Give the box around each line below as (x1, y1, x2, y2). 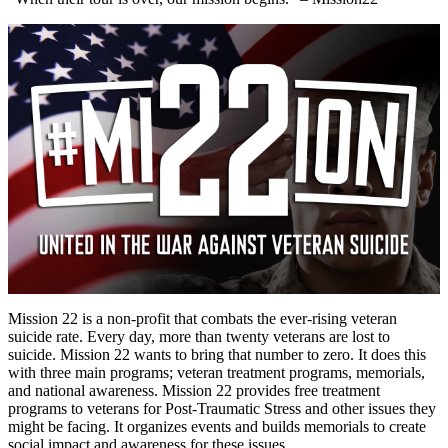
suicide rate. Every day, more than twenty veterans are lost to (8, 328, 390, 346)
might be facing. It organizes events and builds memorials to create (8, 418, 426, 436)
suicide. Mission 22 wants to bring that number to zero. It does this (8, 346, 426, 364)
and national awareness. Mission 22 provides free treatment (8, 382, 380, 400)
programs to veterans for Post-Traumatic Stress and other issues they (8, 400, 436, 418)
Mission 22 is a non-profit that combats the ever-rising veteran (8, 310, 397, 328)
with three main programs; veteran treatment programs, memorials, (8, 364, 425, 382)
